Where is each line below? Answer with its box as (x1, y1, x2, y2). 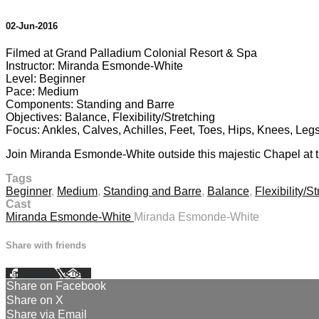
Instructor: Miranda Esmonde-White (6, 60, 183, 73)
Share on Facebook (6, 279, 106, 292)
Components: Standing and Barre (6, 98, 174, 111)
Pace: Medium (6, 85, 78, 98)
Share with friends (6, 239, 86, 251)
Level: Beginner (6, 73, 85, 85)
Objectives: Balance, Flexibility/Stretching (6, 111, 215, 124)
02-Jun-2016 (6, 21, 58, 32)
